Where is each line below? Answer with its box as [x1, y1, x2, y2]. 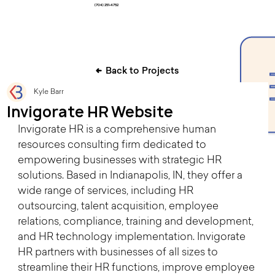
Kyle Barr [33, 88, 64, 96]
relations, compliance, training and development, [17, 216, 256, 227]
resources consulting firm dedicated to [17, 139, 209, 150]
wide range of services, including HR [17, 185, 196, 196]
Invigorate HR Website [6, 101, 173, 122]
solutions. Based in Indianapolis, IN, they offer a [17, 170, 245, 181]
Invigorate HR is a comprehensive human [17, 124, 219, 135]
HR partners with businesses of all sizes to [17, 247, 220, 258]
